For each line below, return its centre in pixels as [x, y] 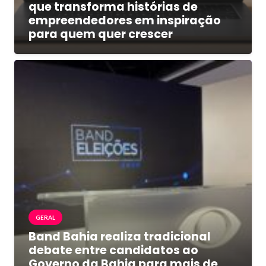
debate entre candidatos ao [113, 250]
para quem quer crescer [101, 34]
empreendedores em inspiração [125, 20]
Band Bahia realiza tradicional [120, 236]
